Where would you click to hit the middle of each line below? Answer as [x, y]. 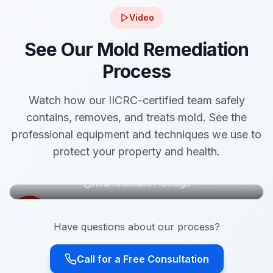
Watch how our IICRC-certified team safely [136, 100]
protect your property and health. [136, 151]
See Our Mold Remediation [136, 49]
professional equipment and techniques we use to [136, 134]
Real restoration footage [141, 183]
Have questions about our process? [136, 227]
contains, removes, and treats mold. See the [136, 117]
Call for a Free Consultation [143, 259]
